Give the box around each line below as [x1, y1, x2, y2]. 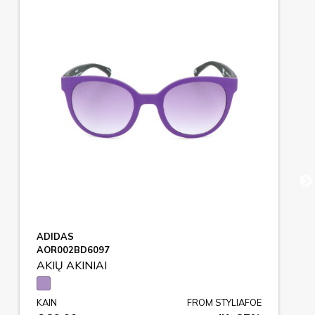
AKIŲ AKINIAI [37, 257, 107, 272]
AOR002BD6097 [37, 243, 110, 255]
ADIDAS [37, 230, 74, 242]
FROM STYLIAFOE [187, 296, 262, 308]
